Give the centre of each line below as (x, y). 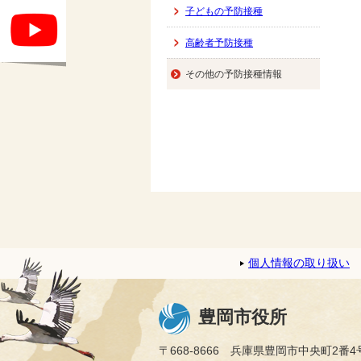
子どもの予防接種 (224, 11)
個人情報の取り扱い (299, 263)
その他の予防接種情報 (234, 74)
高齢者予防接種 (219, 43)
